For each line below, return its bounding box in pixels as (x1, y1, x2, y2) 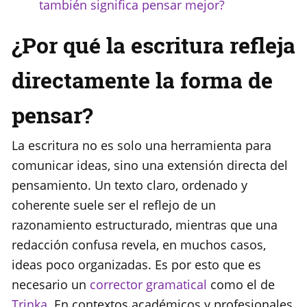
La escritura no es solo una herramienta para (12, 137, 271, 154)
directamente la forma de (12, 65, 273, 95)
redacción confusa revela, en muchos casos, (12, 236, 266, 254)
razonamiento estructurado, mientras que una (12, 217, 278, 234)
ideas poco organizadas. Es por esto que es (12, 256, 261, 273)
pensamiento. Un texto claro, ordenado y (12, 177, 247, 194)
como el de (207, 276, 275, 293)
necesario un (12, 276, 90, 293)
